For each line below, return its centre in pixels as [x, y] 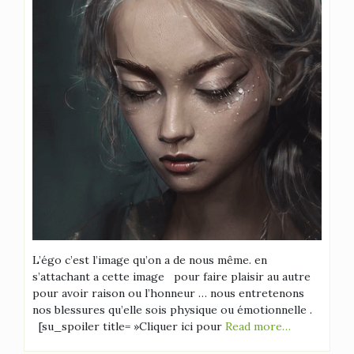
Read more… [258, 326]
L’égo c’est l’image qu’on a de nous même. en [150, 260]
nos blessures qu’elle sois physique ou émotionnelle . [175, 310]
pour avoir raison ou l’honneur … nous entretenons [168, 293]
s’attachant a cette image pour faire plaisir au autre [171, 277]
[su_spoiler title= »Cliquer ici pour [129, 326]
